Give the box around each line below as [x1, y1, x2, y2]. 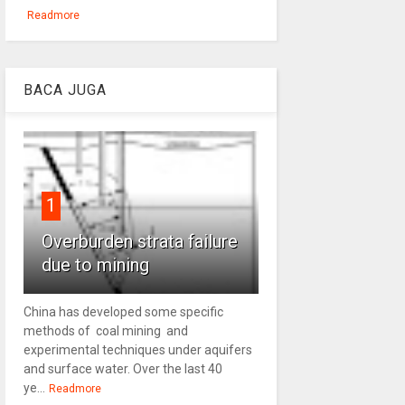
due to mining [41, 254, 149, 276]
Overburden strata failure [41, 231, 238, 252]
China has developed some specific [23, 305, 223, 319]
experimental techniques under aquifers [23, 343, 252, 357]
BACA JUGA [23, 81, 107, 99]
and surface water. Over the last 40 [23, 362, 222, 376]
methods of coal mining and [23, 324, 188, 338]
